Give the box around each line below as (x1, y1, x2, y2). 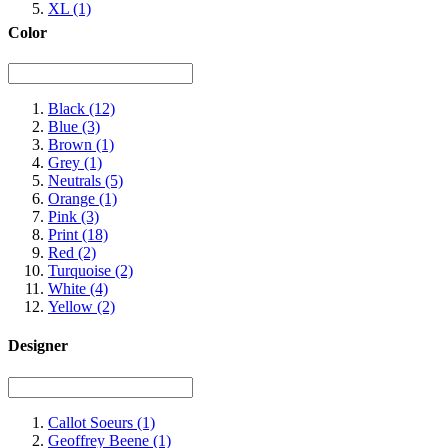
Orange (48, 190, 99, 208)
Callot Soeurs (48, 413, 137, 431)
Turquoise (48, 262, 115, 280)
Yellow (48, 298, 97, 316)
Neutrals (48, 172, 105, 190)
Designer (8, 337, 68, 355)
